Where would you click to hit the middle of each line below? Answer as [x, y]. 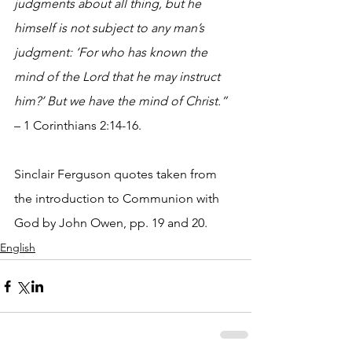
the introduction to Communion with [118, 199]
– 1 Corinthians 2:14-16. [78, 126]
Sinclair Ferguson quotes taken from [117, 174]
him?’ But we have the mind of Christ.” [122, 101]
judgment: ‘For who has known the [112, 53]
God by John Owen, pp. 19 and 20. [111, 223]
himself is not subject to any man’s [111, 28]
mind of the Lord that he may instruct [119, 77]
